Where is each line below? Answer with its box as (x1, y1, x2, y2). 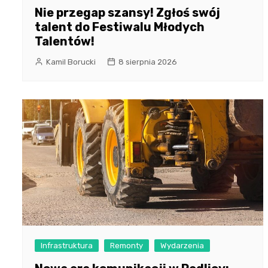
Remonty (110, 240, 143, 250)
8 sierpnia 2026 (118, 57, 177, 66)
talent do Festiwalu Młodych (35, 19, 205, 34)
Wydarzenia (160, 240, 204, 250)
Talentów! (35, 33, 95, 48)
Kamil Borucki (46, 57, 96, 66)
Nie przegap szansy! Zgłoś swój (35, 5, 220, 20)
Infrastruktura (41, 240, 93, 250)
